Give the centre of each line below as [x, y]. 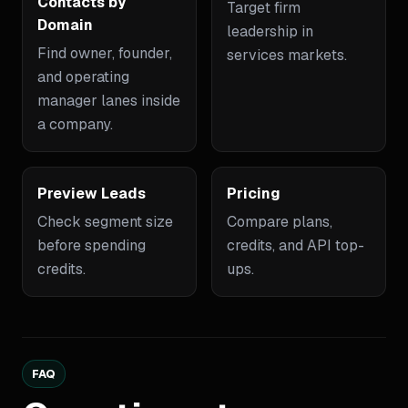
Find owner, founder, [105, 53]
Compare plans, [280, 222]
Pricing [254, 194]
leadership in [270, 31]
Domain [65, 25]
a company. [75, 124]
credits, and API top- [296, 245]
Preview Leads [92, 194]
